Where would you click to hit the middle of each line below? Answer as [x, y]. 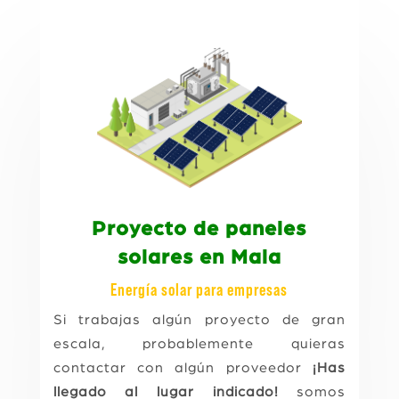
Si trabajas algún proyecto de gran [199, 319]
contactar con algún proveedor [183, 367]
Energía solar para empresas [199, 290]
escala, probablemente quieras [199, 343]
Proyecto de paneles [199, 229]
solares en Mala [199, 257]
